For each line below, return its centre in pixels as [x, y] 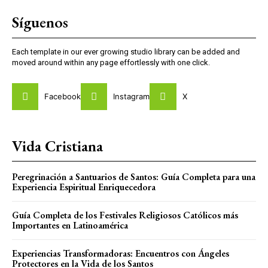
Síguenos [40, 22]
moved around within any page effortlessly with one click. [111, 63]
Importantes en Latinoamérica [70, 225]
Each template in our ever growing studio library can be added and [126, 52]
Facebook [63, 96]
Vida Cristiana [57, 146]
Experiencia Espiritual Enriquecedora [84, 187]
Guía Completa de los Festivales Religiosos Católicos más [125, 215]
